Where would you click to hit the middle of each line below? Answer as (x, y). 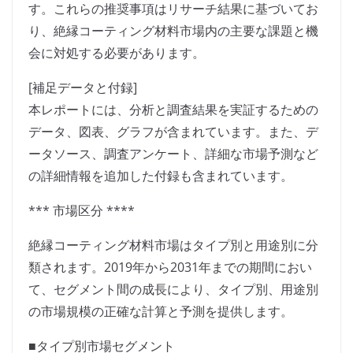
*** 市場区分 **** (82, 211)
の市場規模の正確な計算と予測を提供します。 (161, 312)
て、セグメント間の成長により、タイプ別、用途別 (173, 290)
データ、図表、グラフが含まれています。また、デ (173, 132)
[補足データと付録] (83, 88)
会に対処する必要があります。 (117, 53)
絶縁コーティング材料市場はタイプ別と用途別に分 (173, 245)
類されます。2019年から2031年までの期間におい (170, 268)
